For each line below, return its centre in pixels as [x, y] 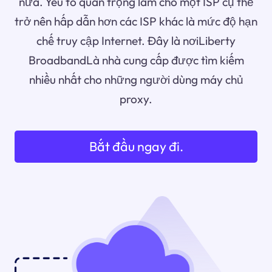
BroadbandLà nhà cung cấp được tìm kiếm [136, 60]
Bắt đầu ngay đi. [136, 147]
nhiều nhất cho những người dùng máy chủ [136, 80]
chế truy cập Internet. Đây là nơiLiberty [136, 41]
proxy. [136, 99]
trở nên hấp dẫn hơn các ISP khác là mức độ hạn [136, 22]
